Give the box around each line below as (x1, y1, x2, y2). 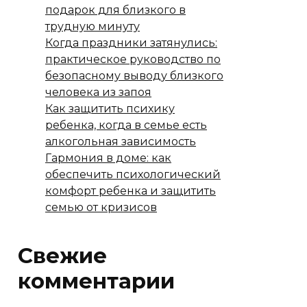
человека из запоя (45, 86, 151, 99)
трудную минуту (45, 20, 140, 33)
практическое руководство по (45, 53, 221, 66)
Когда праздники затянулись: (45, 36, 217, 49)
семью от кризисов (45, 201, 157, 214)
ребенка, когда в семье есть (45, 119, 207, 132)
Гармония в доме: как (45, 151, 171, 164)
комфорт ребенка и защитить (45, 184, 216, 197)
